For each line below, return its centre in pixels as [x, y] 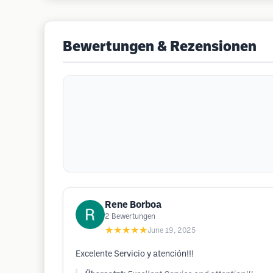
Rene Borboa [133, 205]
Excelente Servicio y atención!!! [135, 254]
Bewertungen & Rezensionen [160, 48]
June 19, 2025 [172, 231]
